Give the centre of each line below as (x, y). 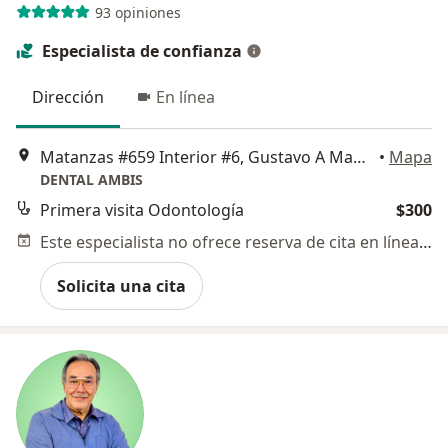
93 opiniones (137, 12)
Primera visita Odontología (142, 209)
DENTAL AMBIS (91, 179)
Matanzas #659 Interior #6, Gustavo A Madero (359, 156)
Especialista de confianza (142, 51)
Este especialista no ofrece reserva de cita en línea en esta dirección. (425, 241)
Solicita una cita (121, 285)
